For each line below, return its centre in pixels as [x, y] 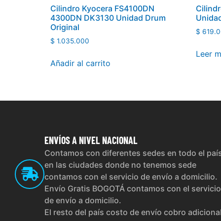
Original [65, 27]
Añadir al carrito [80, 63]
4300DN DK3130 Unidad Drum [108, 18]
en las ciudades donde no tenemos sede [120, 165]
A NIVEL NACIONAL [104, 140]
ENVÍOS [57, 140]
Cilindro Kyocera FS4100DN [102, 9]
